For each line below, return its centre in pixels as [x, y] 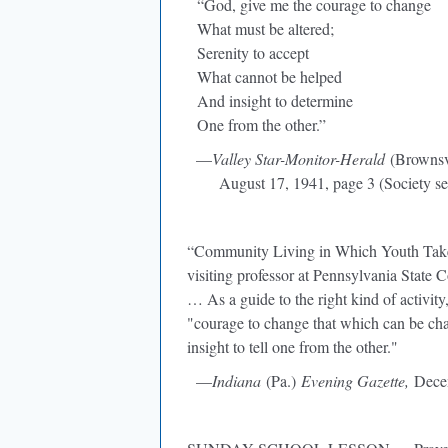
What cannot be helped [264, 76]
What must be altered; [260, 28]
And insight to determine [270, 100]
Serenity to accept [248, 52]
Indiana [236, 380]
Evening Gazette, [355, 380]
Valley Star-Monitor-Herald [298, 158]
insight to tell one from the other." [292, 346]
